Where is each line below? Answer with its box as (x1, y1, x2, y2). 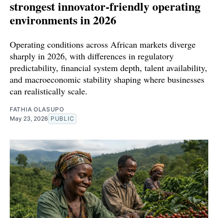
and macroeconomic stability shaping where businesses (10, 73, 204, 86)
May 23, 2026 (10, 115, 48, 123)
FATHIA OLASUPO (10, 106, 64, 113)
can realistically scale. (10, 85, 88, 97)
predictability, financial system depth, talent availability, (10, 62, 207, 74)
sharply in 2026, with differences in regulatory (10, 50, 174, 62)
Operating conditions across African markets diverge (10, 38, 196, 51)
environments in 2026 (10, 11, 116, 29)
